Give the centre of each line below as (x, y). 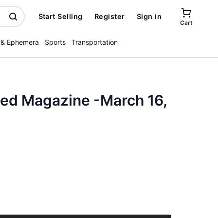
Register (109, 16)
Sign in (149, 16)
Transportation (95, 42)
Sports (55, 42)
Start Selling (60, 16)
